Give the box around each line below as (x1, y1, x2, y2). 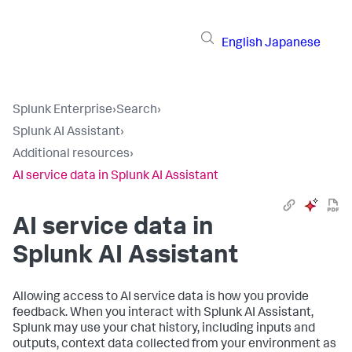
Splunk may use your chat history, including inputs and (13, 323, 315, 335)
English (222, 37, 262, 50)
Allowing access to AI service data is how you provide (13, 291, 309, 304)
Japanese (265, 37, 321, 50)
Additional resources (13, 148, 130, 161)
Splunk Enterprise (13, 104, 112, 117)
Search (116, 104, 157, 117)
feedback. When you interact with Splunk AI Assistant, (13, 307, 313, 320)
